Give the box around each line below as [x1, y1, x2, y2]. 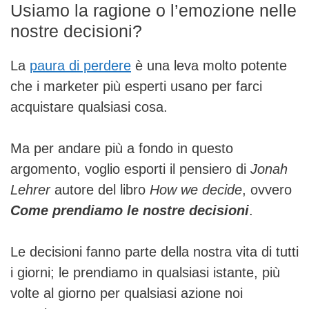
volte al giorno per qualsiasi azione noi [10, 286, 243, 301]
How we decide [150, 182, 242, 197]
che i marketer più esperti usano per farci [10, 79, 262, 94]
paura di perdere [30, 58, 131, 73]
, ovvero [242, 182, 292, 197]
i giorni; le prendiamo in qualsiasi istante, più [10, 265, 280, 280]
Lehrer [10, 182, 50, 197]
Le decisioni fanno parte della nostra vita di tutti [10, 244, 299, 259]
